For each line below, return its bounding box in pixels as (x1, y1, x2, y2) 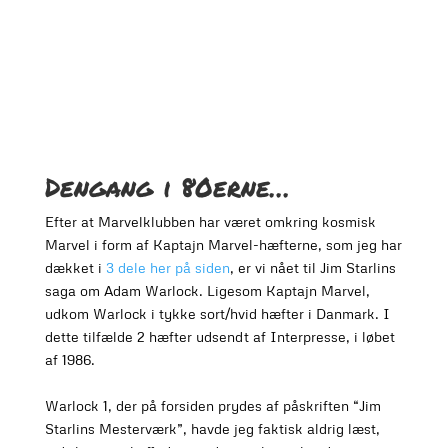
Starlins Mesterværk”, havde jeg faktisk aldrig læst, (44, 420, 380, 438)
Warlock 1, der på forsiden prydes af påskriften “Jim (44, 397, 381, 415)
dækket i (44, 259, 106, 277)
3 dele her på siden (105, 259, 230, 277)
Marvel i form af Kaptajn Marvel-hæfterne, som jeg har (44, 236, 402, 254)
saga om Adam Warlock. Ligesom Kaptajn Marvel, (44, 282, 370, 300)
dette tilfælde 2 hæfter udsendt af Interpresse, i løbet (44, 328, 395, 346)
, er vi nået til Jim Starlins (229, 259, 396, 277)
